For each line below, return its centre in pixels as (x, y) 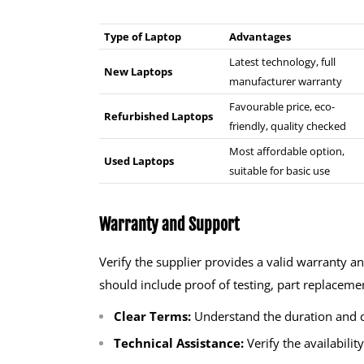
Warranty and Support (169, 225)
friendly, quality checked (288, 126)
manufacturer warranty (286, 82)
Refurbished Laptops (158, 117)
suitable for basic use (279, 171)
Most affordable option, (287, 152)
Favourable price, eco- (282, 107)
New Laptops (138, 72)
